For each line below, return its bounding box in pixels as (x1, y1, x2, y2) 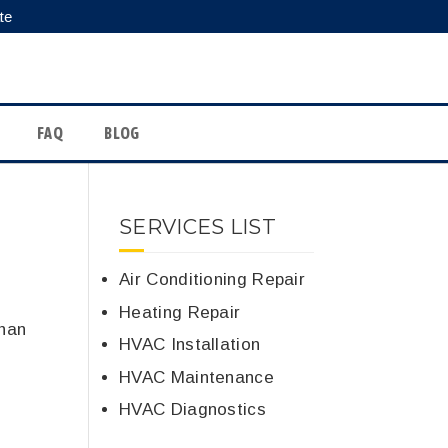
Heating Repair (119, 302, 241, 322)
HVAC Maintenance (119, 367, 274, 387)
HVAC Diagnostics (119, 400, 266, 419)
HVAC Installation (119, 335, 261, 354)
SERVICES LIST (119, 214, 277, 239)
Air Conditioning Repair (119, 270, 306, 289)
